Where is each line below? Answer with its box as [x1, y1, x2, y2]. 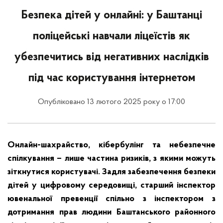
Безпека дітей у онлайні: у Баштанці [21, 9, 202, 21]
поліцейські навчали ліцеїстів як [33, 30, 190, 42]
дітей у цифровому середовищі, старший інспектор [7, 181, 216, 190]
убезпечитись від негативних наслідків [14, 51, 209, 63]
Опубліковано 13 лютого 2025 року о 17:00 [38, 98, 185, 106]
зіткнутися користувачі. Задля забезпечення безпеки [7, 167, 216, 177]
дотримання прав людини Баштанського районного [7, 208, 216, 217]
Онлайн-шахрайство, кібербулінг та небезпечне [7, 140, 216, 150]
